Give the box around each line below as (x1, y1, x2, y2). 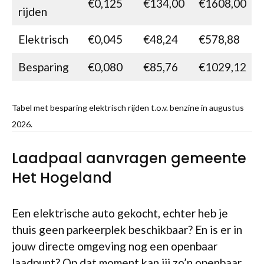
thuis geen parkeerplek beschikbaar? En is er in (12, 223, 242, 236)
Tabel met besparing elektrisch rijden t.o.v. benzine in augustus (12, 102, 244, 113)
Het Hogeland (12, 168, 112, 187)
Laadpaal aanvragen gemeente (12, 148, 246, 168)
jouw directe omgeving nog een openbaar (12, 239, 217, 253)
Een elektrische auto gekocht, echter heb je (12, 206, 228, 220)
